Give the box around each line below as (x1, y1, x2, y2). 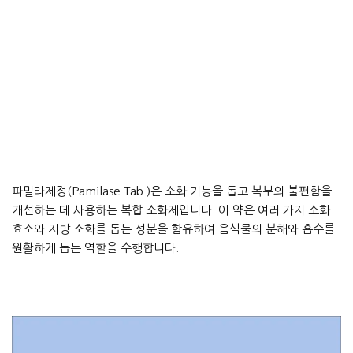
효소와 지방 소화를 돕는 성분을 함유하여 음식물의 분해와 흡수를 (12, 223, 335, 236)
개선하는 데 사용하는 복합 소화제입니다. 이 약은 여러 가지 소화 (12, 204, 330, 217)
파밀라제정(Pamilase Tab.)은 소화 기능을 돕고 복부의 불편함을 (12, 185, 332, 198)
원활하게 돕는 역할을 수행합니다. (12, 242, 179, 255)
